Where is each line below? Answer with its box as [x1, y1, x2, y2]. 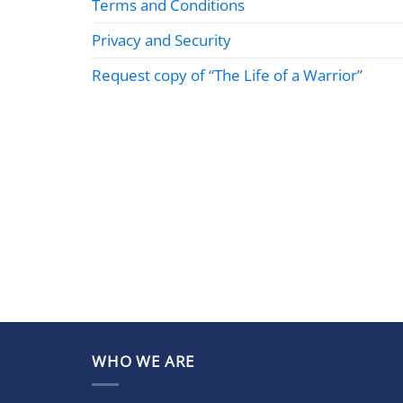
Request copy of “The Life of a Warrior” [92, 64, 363, 85]
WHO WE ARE [92, 351, 195, 372]
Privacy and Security [92, 29, 231, 50]
